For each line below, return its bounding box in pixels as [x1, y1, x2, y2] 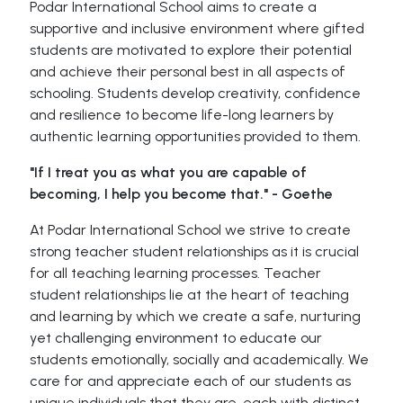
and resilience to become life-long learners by [30, 106, 335, 123]
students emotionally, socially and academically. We [30, 351, 370, 368]
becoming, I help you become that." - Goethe [30, 185, 334, 202]
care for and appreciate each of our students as [30, 372, 352, 390]
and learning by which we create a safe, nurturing [30, 308, 362, 325]
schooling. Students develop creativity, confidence [30, 85, 362, 102]
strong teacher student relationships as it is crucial [30, 243, 360, 260]
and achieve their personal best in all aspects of [30, 63, 346, 80]
